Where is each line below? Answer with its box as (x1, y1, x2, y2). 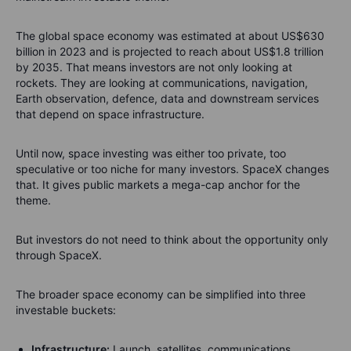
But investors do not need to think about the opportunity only (16, 233, 328, 246)
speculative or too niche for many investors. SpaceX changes (16, 162, 329, 175)
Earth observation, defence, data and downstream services (16, 92, 319, 105)
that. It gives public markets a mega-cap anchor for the (16, 178, 300, 191)
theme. (16, 194, 51, 207)
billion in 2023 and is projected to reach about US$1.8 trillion (16, 45, 324, 58)
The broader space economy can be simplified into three (16, 288, 306, 301)
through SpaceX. (16, 248, 102, 262)
